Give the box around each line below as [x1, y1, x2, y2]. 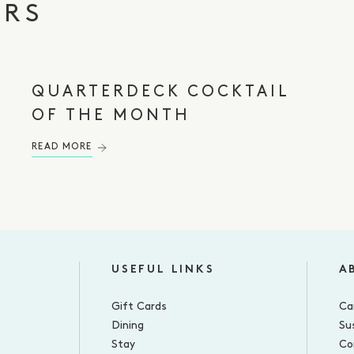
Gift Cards [111, 301, 167, 313]
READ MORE [31, 142, 92, 152]
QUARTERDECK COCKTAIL [31, 85, 290, 100]
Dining [111, 320, 144, 332]
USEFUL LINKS [111, 264, 215, 276]
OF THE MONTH [31, 108, 190, 124]
